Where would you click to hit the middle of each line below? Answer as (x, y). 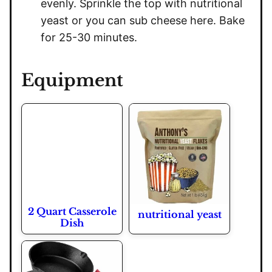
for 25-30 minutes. (89, 37)
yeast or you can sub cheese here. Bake (143, 20)
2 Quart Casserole (72, 211)
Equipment (72, 80)
